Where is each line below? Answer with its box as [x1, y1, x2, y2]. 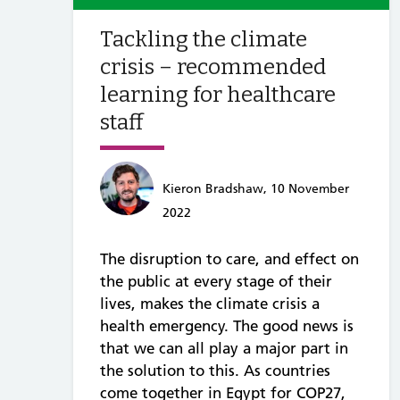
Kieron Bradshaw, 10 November [162, 180, 349, 196]
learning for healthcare [100, 82, 336, 108]
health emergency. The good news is [100, 316, 354, 335]
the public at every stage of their [100, 271, 332, 290]
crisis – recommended [100, 54, 326, 80]
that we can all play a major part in [100, 338, 348, 357]
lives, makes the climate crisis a [100, 294, 320, 312]
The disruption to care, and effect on [100, 249, 359, 268]
